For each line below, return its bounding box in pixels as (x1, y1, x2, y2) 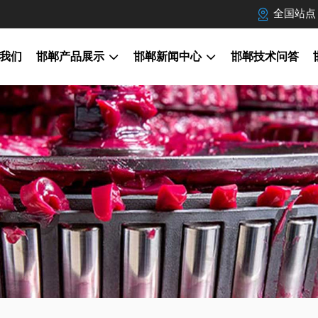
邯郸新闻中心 (133, 50, 202, 62)
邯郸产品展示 (36, 50, 104, 62)
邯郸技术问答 (231, 50, 299, 62)
